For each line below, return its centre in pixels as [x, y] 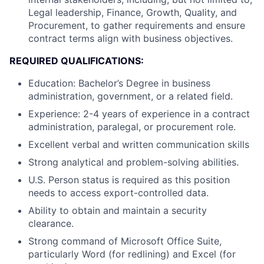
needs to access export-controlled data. [118, 193]
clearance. [51, 223]
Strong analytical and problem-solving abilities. [133, 162]
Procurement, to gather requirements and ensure [137, 25]
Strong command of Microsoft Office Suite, [125, 241]
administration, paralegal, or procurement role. [132, 127]
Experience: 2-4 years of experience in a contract [139, 114]
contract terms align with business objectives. [131, 38]
